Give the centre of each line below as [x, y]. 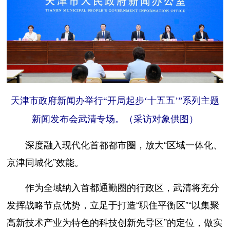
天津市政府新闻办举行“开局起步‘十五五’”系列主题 [115, 100]
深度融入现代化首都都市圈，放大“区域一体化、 [115, 144]
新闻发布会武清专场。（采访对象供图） [115, 119]
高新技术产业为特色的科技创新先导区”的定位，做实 [115, 222]
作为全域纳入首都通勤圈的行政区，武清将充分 [113, 187]
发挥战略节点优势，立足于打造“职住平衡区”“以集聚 [113, 204]
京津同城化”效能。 [45, 161]
